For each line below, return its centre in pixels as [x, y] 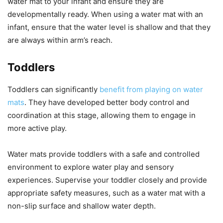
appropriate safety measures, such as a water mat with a [106, 193]
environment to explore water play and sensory [91, 167]
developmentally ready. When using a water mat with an [105, 14]
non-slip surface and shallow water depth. [82, 206]
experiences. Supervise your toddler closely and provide [107, 180]
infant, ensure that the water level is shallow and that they [109, 27]
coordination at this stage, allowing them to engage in [102, 115]
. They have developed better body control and [107, 103]
